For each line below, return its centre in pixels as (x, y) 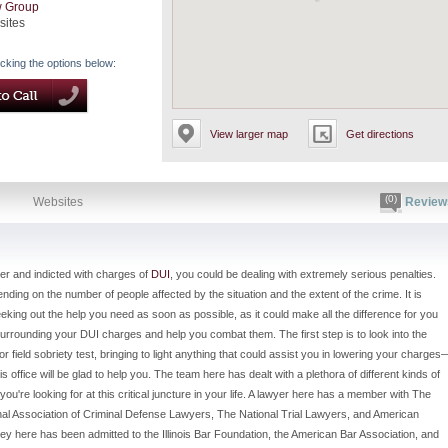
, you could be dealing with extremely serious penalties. (303, 274)
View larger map (249, 134)
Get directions (380, 134)
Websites (58, 202)
